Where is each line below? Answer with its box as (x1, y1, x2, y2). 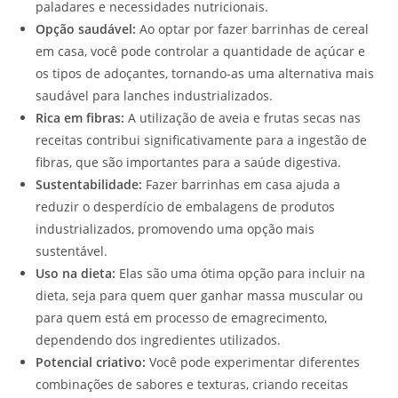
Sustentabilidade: (36, 176, 142, 194)
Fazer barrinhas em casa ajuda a (142, 176, 340, 194)
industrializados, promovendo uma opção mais (36, 220, 314, 238)
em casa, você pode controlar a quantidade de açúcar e (36, 43, 365, 60)
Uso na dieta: (36, 265, 115, 283)
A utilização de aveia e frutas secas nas (124, 109, 361, 127)
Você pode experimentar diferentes (146, 354, 360, 371)
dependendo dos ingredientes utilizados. (36, 331, 281, 349)
